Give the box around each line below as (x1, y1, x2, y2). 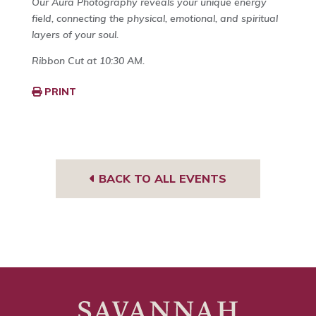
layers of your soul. (31, 28, 119, 42)
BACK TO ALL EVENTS (95, 171, 226, 186)
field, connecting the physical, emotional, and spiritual (31, 12, 278, 25)
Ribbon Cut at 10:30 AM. (31, 54, 145, 68)
